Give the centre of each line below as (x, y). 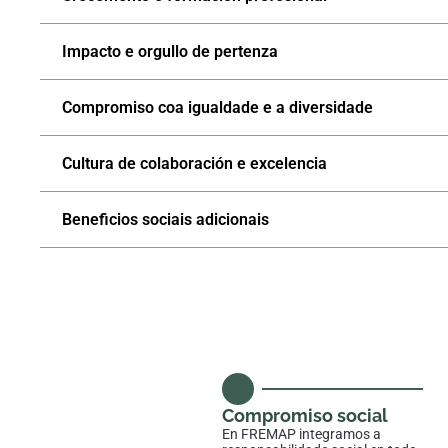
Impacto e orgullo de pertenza (170, 52)
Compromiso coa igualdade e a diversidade (217, 108)
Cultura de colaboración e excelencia (194, 164)
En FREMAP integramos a (301, 434)
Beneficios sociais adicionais (165, 220)
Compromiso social (305, 416)
